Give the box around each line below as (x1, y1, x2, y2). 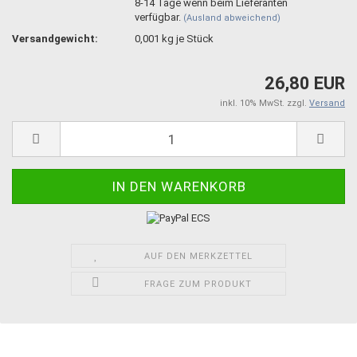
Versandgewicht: (12, 32, 98, 45)
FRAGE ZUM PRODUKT (144, 278, 253, 289)
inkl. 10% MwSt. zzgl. (220, 98, 309, 108)
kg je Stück (159, 32, 214, 45)
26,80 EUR (265, 73, 345, 93)
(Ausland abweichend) (183, 12, 281, 23)
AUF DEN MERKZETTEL (143, 250, 253, 261)
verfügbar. (135, 10, 184, 23)
